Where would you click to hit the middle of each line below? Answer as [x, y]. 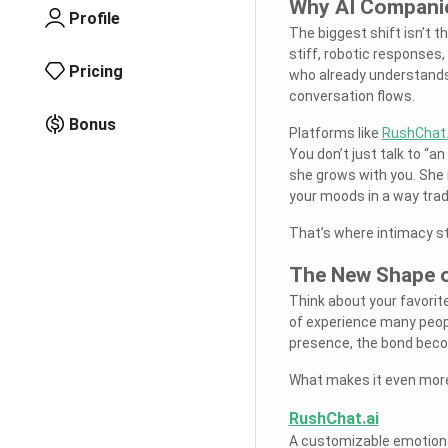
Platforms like [335, 132]
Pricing [96, 71]
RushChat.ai [333, 418]
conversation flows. [351, 95]
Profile [94, 18]
